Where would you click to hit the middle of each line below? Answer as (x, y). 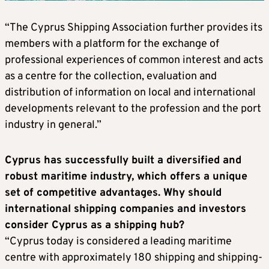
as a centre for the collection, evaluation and (111, 76)
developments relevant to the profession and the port (133, 109)
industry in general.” (53, 125)
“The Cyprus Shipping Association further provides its (134, 28)
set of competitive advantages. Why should (113, 193)
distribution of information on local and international (130, 92)
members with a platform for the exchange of (112, 44)
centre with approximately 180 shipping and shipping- (134, 258)
